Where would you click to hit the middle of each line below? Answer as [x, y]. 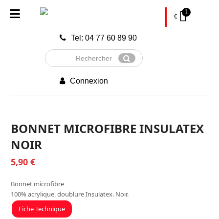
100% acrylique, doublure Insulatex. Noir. [70, 194]
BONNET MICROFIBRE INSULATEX [108, 128]
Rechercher [61, 54]
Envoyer [136, 62]
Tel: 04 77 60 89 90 [104, 38]
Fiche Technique [42, 208]
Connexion [89, 81]
